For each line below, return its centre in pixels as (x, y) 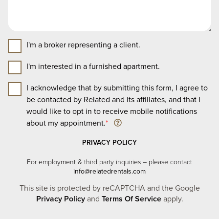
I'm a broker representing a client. (83, 45)
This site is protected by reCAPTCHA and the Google (109, 188)
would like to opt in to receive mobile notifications (112, 112)
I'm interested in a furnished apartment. (93, 67)
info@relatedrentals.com (109, 172)
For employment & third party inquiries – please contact (109, 162)
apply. (172, 199)
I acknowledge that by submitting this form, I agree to (117, 88)
